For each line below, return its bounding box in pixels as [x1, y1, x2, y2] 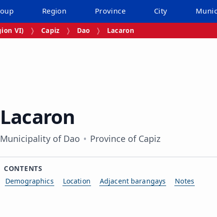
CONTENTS [4, 163, 43, 173]
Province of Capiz [90, 132, 161, 144]
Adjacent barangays [99, 176, 166, 186]
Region [42, 6, 67, 15]
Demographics [5, 176, 54, 186]
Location [62, 176, 91, 186]
